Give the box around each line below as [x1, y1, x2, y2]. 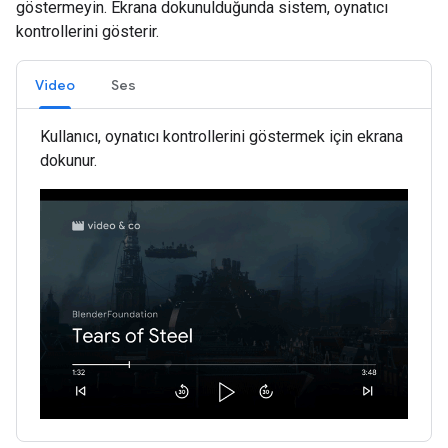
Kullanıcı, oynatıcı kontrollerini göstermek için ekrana [40, 126, 403, 146]
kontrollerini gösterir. [16, 21, 159, 41]
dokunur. [40, 150, 97, 170]
